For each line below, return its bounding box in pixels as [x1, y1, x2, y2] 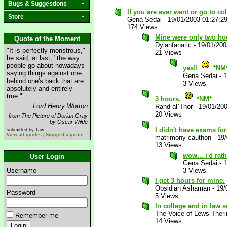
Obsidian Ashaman [155, 184, 210, 192]
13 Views [155, 141, 182, 149]
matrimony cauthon [155, 134, 211, 141]
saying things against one [7, 69, 82, 77]
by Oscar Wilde [50, 119, 88, 125]
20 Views [155, 110, 182, 118]
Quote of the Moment [14, 35, 80, 43]
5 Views [155, 192, 178, 200]
